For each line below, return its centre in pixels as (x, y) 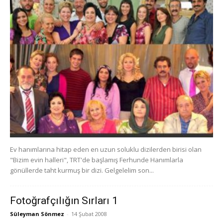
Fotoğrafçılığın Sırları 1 (64, 200)
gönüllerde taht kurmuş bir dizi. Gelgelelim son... (82, 170)
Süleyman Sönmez (37, 214)
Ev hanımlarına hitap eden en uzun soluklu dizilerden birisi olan (106, 149)
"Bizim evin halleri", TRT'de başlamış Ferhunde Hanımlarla (97, 160)
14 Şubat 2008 (89, 214)
